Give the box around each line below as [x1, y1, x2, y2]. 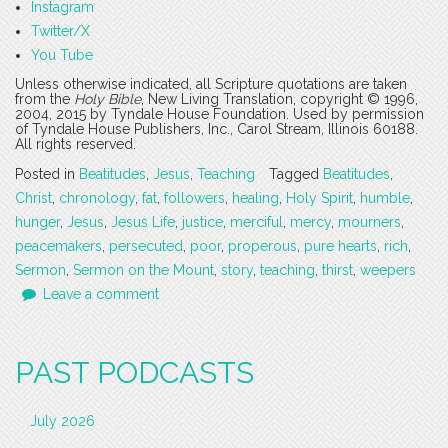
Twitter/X [31, 23, 90, 40]
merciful [230, 214, 283, 231]
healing [232, 190, 279, 207]
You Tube [31, 47, 93, 64]
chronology [59, 190, 135, 207]
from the [15, 91, 74, 108]
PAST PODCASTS [15, 355, 254, 391]
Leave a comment [43, 286, 159, 303]
